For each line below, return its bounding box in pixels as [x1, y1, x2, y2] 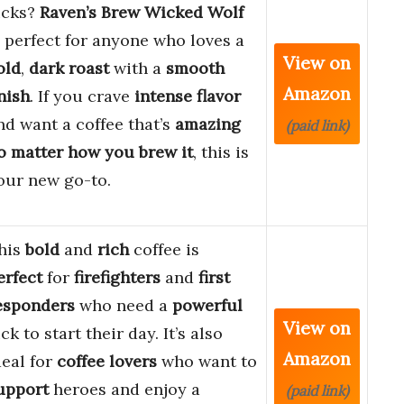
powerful [172, 295, 243, 317]
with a [109, 58, 166, 79]
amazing [175, 114, 241, 135]
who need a [75, 295, 172, 317]
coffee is [129, 239, 199, 261]
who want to [157, 351, 257, 372]
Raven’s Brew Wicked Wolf [40, 2, 243, 23]
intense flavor [134, 86, 241, 107]
